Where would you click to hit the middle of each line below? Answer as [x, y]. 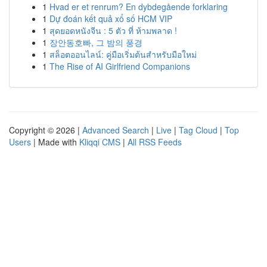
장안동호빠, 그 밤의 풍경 [96, 42]
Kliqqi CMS [100, 142]
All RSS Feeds [155, 142]
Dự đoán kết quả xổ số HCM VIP [111, 18]
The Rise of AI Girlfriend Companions [120, 66]
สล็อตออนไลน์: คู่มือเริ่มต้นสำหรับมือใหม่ [123, 54]
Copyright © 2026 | [46, 130]
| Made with [55, 142]
